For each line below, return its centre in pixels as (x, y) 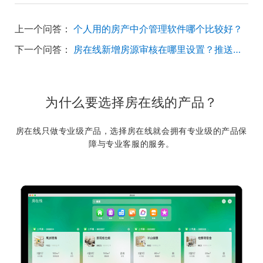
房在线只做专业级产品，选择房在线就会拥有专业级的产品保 (131, 131)
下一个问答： (43, 49)
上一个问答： (43, 29)
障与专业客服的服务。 (131, 144)
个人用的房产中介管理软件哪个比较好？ (158, 29)
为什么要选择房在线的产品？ (131, 102)
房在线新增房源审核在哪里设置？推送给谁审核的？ (237, 49)
